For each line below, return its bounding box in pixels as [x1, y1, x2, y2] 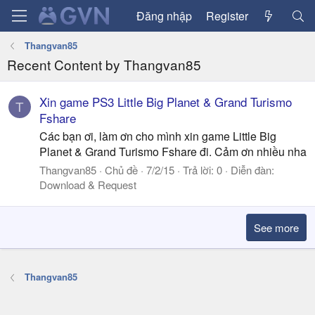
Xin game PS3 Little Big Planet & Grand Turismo [39, 93, 292, 111]
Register [205, 7, 248, 24]
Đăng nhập [136, 7, 192, 24]
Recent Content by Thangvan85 [7, 55, 201, 74]
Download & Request [39, 177, 136, 193]
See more [254, 220, 299, 236]
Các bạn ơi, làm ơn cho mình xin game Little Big [39, 128, 276, 145]
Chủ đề [105, 162, 138, 178]
